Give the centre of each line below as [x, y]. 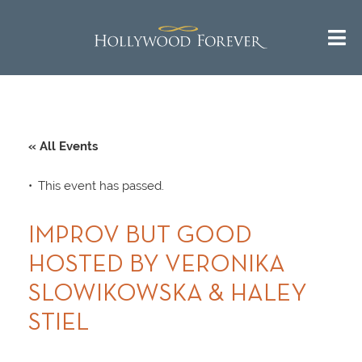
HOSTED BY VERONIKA [157, 266]
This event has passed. [101, 186]
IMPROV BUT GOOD [140, 237]
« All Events [63, 147]
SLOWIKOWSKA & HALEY [168, 295]
